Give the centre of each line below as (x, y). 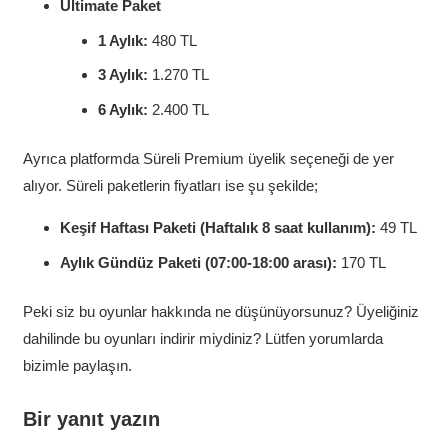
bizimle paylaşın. (77, 366)
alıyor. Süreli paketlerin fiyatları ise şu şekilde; (170, 186)
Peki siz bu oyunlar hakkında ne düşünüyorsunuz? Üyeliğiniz (220, 312)
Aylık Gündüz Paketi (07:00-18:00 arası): (198, 262)
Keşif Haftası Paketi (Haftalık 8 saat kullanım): (220, 228)
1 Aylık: (122, 40)
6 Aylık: (122, 109)
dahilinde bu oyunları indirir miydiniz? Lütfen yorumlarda (202, 339)
